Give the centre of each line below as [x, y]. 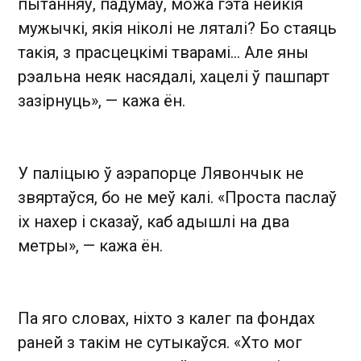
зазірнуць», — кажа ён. [102, 101]
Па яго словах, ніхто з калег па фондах [166, 318]
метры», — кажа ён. [90, 246]
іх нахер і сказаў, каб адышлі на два [154, 222]
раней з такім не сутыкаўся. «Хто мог [160, 342]
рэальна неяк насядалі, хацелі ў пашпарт [174, 77]
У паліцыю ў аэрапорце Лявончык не [161, 173]
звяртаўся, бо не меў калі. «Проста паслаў [177, 197]
